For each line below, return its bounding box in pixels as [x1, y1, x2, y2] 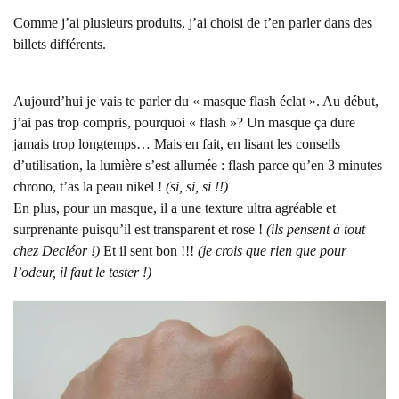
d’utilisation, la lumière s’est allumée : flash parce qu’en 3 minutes [13, 158, 382, 173]
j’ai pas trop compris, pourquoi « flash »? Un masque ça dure [13, 115, 355, 130]
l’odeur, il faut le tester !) [13, 265, 151, 280]
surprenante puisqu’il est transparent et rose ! [13, 222, 266, 237]
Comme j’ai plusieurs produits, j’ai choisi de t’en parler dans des [13, 15, 372, 30]
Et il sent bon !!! [103, 243, 198, 258]
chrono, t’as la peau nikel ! [13, 179, 166, 194]
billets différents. [13, 37, 106, 52]
